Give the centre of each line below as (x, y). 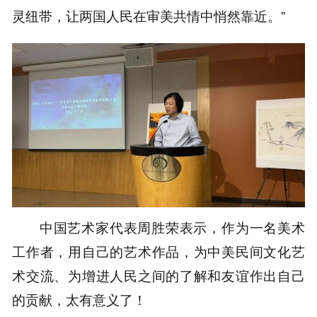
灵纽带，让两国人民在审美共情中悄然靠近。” (149, 17)
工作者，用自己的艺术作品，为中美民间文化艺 (158, 252)
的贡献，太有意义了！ (80, 300)
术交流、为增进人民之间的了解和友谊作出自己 (158, 276)
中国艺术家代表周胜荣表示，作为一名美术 (172, 227)
